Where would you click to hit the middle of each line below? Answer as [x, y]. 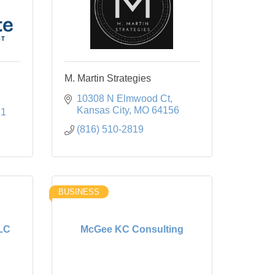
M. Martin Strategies [107, 78]
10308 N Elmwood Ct [123, 98]
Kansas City [103, 110]
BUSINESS [79, 192]
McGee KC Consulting [132, 230]
